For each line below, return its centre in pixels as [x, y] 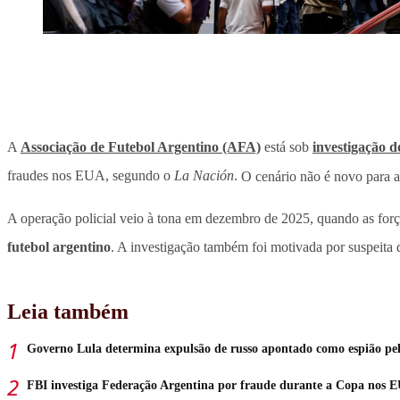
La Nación [204, 176]
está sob [287, 147]
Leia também [68, 312]
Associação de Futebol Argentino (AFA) [141, 147]
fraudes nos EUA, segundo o [91, 176]
